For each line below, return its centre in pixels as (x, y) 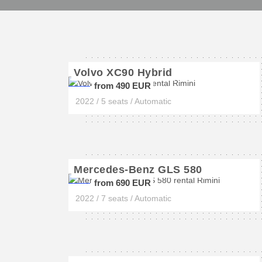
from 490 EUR (123, 86)
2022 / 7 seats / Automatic (123, 198)
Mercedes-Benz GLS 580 (138, 170)
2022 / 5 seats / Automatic (123, 101)
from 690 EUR (123, 183)
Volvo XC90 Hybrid (123, 73)
